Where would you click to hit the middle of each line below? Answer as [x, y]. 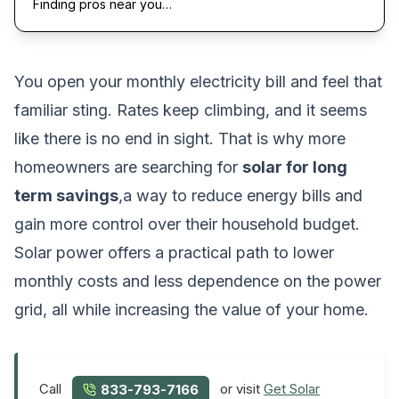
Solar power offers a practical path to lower [174, 252]
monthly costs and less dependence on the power [198, 281]
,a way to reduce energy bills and [240, 195]
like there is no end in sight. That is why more [180, 138]
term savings [66, 195]
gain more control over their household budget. [187, 224]
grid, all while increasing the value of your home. [191, 309]
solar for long [295, 167]
